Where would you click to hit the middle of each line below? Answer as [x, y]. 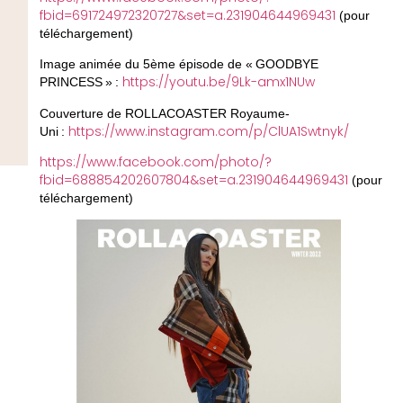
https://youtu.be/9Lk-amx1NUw [218, 82]
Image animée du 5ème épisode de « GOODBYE [179, 64]
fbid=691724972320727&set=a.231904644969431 [187, 15]
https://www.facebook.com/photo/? [155, 161]
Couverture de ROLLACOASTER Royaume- [164, 113]
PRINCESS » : [81, 82]
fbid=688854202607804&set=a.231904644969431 [193, 179]
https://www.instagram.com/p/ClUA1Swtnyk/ [208, 131]
